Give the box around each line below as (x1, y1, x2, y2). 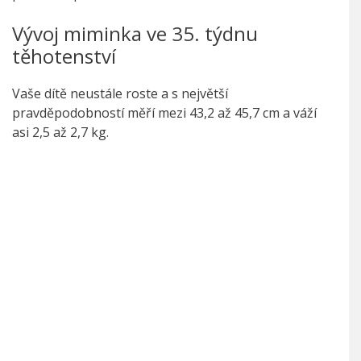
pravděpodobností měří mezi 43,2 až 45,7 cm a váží (12, 104, 317, 122)
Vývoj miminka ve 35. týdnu (12, 20, 258, 48)
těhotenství (12, 43, 116, 70)
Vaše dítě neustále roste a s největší (12, 85, 228, 103)
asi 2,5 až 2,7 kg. (12, 123, 109, 142)
